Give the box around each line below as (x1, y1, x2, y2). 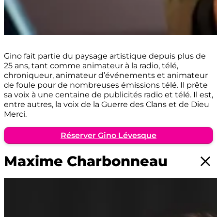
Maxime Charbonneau (4, 152, 168, 170)
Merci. (4, 109, 27, 119)
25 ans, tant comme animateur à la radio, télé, (4, 61, 178, 71)
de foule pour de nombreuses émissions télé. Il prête (4, 80, 208, 90)
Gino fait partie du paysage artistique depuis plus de (4, 51, 206, 61)
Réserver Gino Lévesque (61, 130, 156, 140)
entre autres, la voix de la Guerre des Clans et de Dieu (4, 99, 209, 109)
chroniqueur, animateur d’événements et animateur (4, 70, 208, 80)
